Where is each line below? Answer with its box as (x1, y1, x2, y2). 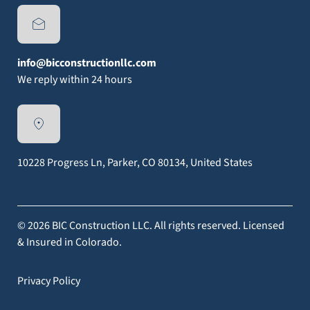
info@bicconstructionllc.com (17, 55, 156, 71)
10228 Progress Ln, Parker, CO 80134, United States (17, 155, 253, 171)
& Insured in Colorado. (17, 235, 122, 250)
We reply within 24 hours (17, 72, 132, 88)
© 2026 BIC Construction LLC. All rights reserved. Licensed (17, 218, 284, 234)
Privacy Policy (17, 273, 80, 289)
